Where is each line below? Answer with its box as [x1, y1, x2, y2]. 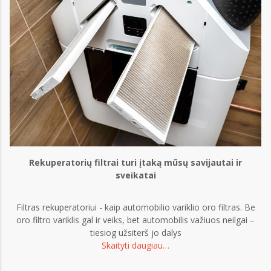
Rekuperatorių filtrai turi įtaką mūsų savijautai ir [29, 156, 242, 168]
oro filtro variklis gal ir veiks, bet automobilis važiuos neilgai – [16, 214, 255, 226]
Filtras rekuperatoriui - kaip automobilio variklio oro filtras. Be [16, 201, 255, 213]
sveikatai [115, 169, 156, 181]
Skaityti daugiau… [102, 239, 169, 251]
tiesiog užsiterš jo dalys [90, 226, 181, 238]
